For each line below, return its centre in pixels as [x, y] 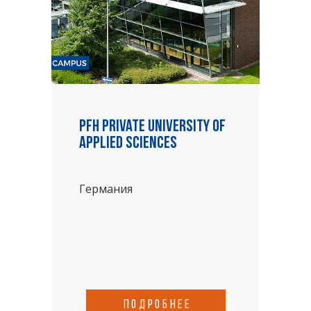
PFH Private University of [152, 127]
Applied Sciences [128, 144]
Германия [106, 189]
